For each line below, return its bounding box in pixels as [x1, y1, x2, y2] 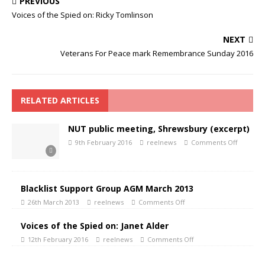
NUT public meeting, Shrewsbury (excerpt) [68, 123, 250, 135]
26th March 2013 [28, 198, 79, 207]
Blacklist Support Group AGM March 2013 [21, 183, 193, 195]
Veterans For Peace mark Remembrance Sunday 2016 [60, 48, 253, 59]
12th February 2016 [28, 235, 88, 244]
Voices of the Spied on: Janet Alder [21, 220, 169, 232]
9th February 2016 [75, 138, 132, 147]
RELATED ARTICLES [21, 95, 99, 106]
